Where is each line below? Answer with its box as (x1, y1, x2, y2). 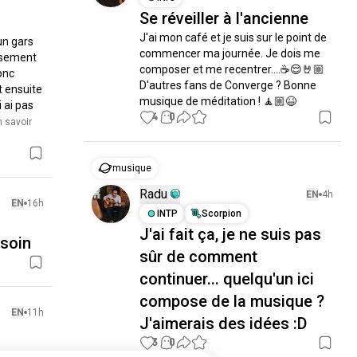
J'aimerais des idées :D (139, 314, 308, 333)
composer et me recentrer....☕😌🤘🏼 (139, 63, 325, 76)
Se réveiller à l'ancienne (139, 9, 309, 28)
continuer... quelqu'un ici (139, 269, 315, 288)
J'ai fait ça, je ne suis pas (139, 225, 322, 244)
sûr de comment (139, 247, 258, 266)
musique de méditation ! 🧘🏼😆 (139, 95, 297, 108)
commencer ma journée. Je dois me (139, 47, 321, 60)
